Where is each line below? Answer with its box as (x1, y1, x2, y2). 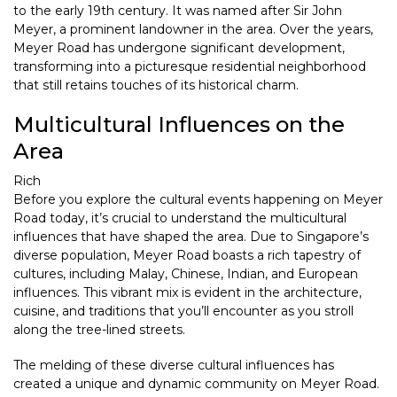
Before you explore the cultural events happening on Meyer (13, 191, 383, 208)
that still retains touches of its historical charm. (13, 77, 299, 94)
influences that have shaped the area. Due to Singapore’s (13, 229, 369, 245)
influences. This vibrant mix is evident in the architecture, (13, 284, 362, 301)
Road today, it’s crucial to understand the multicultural (13, 210, 346, 227)
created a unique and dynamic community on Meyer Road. (13, 376, 379, 393)
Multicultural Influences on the (13, 112, 345, 138)
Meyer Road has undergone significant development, (13, 40, 345, 57)
